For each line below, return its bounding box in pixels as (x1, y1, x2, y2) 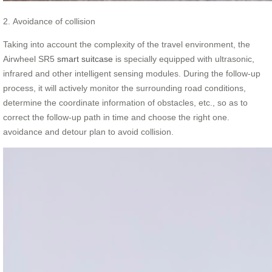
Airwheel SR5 (3, 53, 57, 64)
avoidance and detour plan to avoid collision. (3, 126, 174, 137)
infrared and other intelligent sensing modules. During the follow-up (3, 68, 260, 78)
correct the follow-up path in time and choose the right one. (3, 112, 229, 122)
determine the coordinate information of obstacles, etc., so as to (3, 97, 248, 107)
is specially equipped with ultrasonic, (113, 53, 254, 64)
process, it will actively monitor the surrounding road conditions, (3, 83, 246, 93)
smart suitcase (57, 53, 113, 64)
